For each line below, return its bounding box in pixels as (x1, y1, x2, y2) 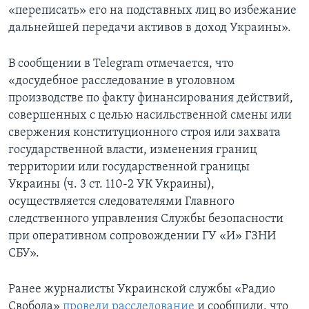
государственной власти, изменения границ (8, 143, 257, 157)
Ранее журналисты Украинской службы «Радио (8, 283, 275, 297)
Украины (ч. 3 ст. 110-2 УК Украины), (8, 178, 215, 192)
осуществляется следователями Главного (8, 195, 235, 209)
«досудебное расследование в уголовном (8, 74, 235, 88)
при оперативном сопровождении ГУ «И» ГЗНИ (8, 230, 276, 243)
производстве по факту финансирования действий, (8, 92, 293, 106)
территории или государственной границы (8, 161, 250, 175)
